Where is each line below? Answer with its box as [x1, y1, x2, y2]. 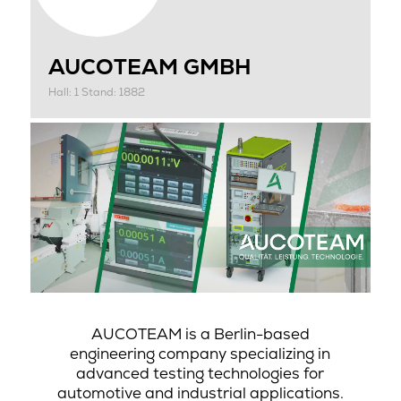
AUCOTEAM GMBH [47, 53, 252, 81]
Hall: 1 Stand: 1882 [47, 85, 145, 100]
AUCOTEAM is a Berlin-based [90, 324, 310, 345]
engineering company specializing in [70, 344, 331, 364]
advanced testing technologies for [76, 363, 325, 384]
